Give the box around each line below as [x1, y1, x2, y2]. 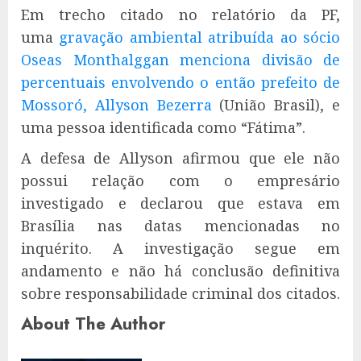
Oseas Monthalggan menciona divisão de [21, 49, 340, 69]
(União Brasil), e [219, 94, 341, 114]
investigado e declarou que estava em [21, 193, 340, 213]
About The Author [21, 310, 166, 336]
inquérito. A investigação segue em [21, 238, 340, 258]
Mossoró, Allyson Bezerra [21, 94, 220, 114]
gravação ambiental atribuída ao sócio [59, 27, 341, 47]
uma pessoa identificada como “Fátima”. [21, 117, 305, 137]
